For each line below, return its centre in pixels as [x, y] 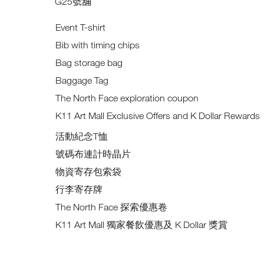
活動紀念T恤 [82, 136]
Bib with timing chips [98, 45]
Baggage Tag [82, 80]
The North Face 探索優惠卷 [112, 207]
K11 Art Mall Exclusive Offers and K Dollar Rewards [158, 115]
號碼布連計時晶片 [93, 154]
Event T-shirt [81, 27]
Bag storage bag [89, 62]
